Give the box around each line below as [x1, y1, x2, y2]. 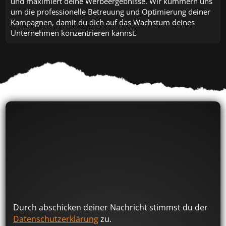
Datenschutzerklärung [13, 213, 99, 224]
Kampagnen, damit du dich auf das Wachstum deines [11, 17, 195, 28]
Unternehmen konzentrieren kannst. [11, 28, 137, 38]
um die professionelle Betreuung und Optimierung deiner [11, 7, 211, 17]
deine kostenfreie [13, 130, 80, 143]
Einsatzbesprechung [13, 136, 158, 161]
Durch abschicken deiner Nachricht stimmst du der [13, 201, 208, 213]
